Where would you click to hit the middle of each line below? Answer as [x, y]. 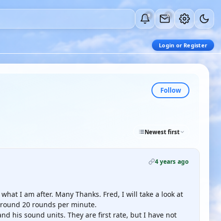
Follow [170, 90]
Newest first [162, 132]
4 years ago [171, 162]
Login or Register [183, 45]
